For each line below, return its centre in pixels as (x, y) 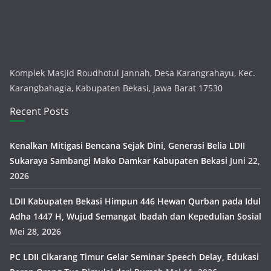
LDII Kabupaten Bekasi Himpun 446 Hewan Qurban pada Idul (135, 201)
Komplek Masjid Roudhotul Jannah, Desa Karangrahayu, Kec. (132, 73)
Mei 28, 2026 (35, 231)
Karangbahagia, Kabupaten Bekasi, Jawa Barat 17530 (116, 88)
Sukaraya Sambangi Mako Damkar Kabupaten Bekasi (119, 161)
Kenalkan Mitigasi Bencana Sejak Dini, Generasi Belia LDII (127, 145)
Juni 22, (245, 161)
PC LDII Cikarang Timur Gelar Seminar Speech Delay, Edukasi (134, 257)
